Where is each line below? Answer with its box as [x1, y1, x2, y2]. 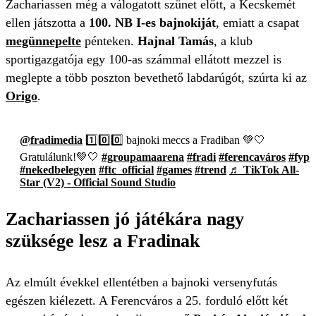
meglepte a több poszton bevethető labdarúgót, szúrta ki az [6, 71, 307, 85]
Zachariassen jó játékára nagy [6, 208, 244, 229]
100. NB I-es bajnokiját [85, 16, 216, 30]
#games [157, 164, 192, 176]
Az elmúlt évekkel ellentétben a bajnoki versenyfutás [6, 274, 277, 289]
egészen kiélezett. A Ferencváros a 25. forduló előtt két [6, 293, 288, 308]
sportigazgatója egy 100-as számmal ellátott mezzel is [6, 52, 281, 66]
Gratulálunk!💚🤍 [20, 151, 102, 163]
